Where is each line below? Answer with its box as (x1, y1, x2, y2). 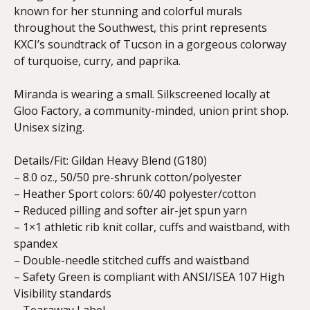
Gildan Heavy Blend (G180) (71, 153, 207, 168)
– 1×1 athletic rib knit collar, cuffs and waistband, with (14, 219, 290, 235)
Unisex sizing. (14, 120, 84, 135)
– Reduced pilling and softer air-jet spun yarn (14, 203, 247, 218)
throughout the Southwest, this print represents (14, 20, 267, 35)
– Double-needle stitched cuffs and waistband (14, 253, 249, 268)
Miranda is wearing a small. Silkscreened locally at (14, 86, 270, 102)
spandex (14, 236, 57, 251)
